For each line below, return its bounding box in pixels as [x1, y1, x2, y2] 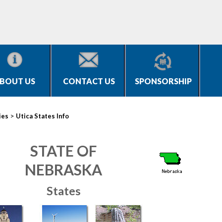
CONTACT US [62, 76, 115, 86]
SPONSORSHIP [134, 76, 192, 86]
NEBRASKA [25, 161, 102, 178]
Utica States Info [16, 112, 69, 120]
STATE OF [30, 142, 97, 160]
